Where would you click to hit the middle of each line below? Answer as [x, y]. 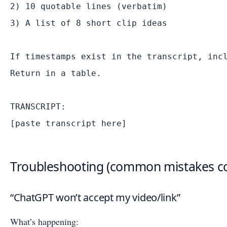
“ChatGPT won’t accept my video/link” [95, 197]
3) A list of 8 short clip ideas [89, 23]
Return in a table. [56, 73]
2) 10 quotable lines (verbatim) [89, 7]
